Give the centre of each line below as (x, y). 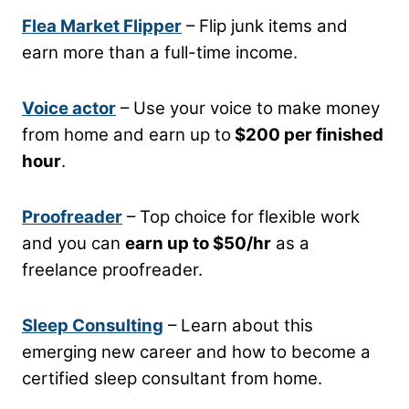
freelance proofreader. (115, 269)
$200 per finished (307, 134)
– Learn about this (238, 325)
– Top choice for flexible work (241, 216)
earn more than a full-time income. (162, 52)
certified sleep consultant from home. (174, 378)
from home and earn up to (126, 134)
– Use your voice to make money (248, 108)
